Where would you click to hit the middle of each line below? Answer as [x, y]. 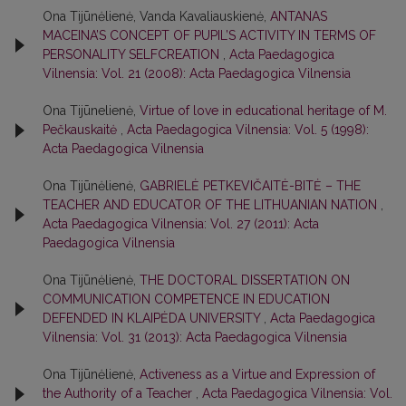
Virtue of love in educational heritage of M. [263, 111]
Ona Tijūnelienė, [91, 111]
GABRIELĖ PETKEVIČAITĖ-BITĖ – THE [250, 186]
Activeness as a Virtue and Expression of [257, 374]
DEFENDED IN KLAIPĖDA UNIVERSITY [153, 318]
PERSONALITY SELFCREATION [133, 54]
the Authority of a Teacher [119, 393]
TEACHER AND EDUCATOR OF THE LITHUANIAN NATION [212, 205]
